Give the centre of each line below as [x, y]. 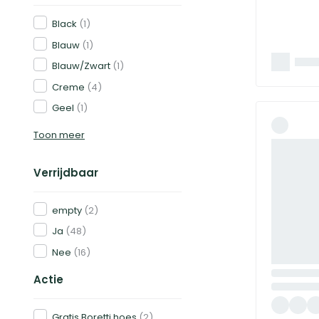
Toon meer [59, 135]
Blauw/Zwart [81, 66]
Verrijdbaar [66, 172]
